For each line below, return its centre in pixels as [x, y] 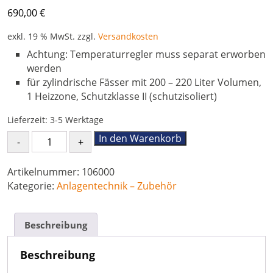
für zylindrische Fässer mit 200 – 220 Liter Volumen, [144, 82]
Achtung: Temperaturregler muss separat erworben [146, 54]
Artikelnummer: [44, 172]
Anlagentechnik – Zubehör [117, 186]
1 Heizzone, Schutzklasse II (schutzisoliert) [122, 96]
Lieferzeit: [29, 120]
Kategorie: [32, 186]
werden [44, 68]
